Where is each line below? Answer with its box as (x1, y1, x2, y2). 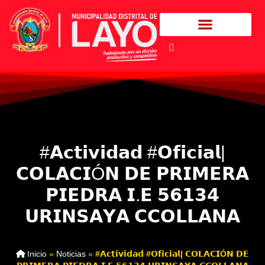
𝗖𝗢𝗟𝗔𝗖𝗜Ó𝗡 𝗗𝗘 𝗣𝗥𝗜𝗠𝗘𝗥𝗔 (16, 164, 249, 184)
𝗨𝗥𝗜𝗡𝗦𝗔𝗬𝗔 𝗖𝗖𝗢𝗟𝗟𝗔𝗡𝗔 (25, 206, 240, 227)
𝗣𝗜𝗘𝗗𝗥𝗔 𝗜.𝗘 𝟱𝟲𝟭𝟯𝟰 (46, 185, 219, 205)
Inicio (25, 250, 47, 259)
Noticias (56, 250, 86, 259)
